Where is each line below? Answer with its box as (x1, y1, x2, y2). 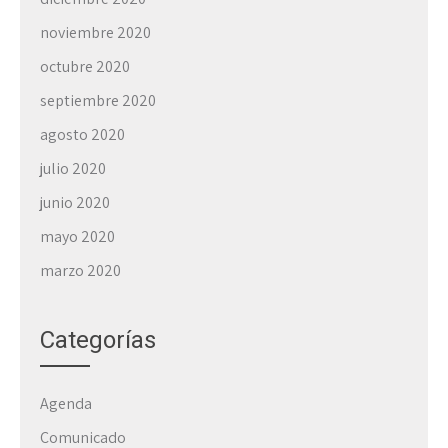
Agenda (40, 393, 92, 414)
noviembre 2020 (40, 22, 151, 43)
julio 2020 (40, 158, 106, 179)
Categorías (40, 326, 156, 354)
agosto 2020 (40, 124, 125, 145)
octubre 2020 (40, 56, 130, 77)
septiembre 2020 (40, 90, 156, 111)
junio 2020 (40, 192, 110, 213)
